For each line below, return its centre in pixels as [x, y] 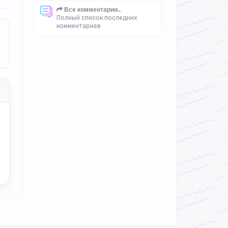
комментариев [78, 26]
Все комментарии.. [91, 10]
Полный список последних [97, 18]
